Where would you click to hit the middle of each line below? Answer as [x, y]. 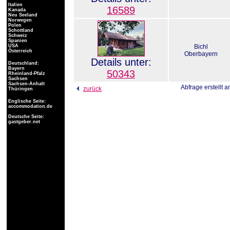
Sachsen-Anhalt [26, 84]
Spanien [17, 41]
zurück [92, 89]
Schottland [20, 30]
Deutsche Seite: [25, 117]
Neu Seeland [22, 15]
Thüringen [20, 89]
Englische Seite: [26, 101]
